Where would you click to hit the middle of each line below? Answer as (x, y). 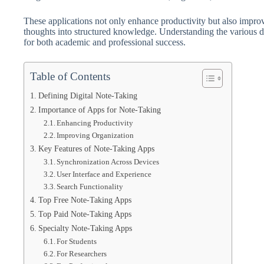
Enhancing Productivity (95, 123)
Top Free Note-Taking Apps (85, 200)
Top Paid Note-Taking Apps (85, 214)
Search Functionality (90, 187)
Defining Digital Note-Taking (88, 95)
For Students (77, 241)
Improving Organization (95, 135)
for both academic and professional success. (105, 42)
